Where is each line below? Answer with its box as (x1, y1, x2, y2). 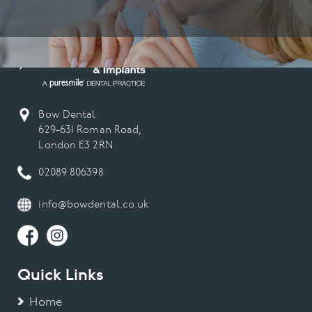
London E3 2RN (38, 141, 113, 151)
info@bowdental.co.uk (38, 200, 149, 211)
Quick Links (17, 267, 104, 284)
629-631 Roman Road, (38, 125, 142, 136)
